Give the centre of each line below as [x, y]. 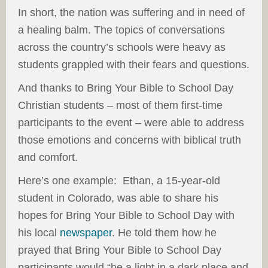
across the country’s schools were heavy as [122, 47]
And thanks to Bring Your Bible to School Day [126, 88]
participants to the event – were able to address [131, 123]
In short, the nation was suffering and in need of [131, 13]
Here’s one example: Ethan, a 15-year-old [119, 181]
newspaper [86, 233]
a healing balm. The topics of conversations [121, 30]
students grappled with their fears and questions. [134, 65]
